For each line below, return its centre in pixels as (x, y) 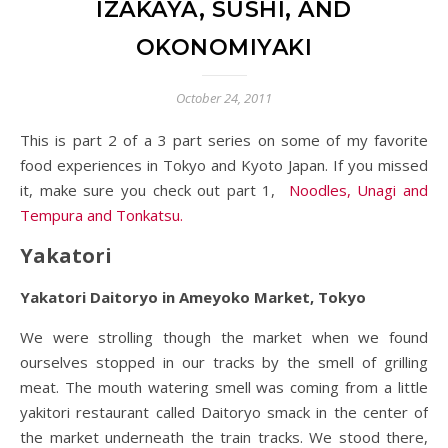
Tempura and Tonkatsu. (101, 215)
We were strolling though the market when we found (224, 337)
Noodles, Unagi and (358, 190)
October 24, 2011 (224, 98)
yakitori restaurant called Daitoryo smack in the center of (224, 412)
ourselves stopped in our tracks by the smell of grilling (224, 362)
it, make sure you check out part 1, (154, 190)
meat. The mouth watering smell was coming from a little (224, 387)
